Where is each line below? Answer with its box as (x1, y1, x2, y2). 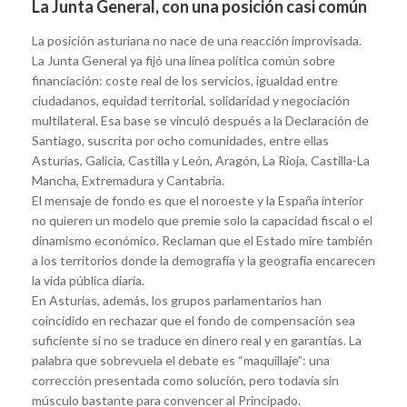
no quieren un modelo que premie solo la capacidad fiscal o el (32, 212, 372, 228)
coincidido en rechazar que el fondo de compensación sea (32, 312, 355, 328)
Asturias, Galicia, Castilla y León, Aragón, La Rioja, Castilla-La (32, 152, 370, 168)
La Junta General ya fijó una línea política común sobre (32, 52, 335, 68)
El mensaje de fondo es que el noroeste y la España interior (32, 192, 363, 208)
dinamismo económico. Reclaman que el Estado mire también (32, 232, 372, 248)
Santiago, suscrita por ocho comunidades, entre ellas (32, 132, 329, 148)
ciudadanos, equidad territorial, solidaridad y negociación (32, 92, 350, 108)
